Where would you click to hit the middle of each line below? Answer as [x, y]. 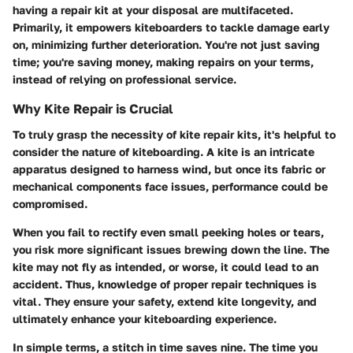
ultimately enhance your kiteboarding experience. [145, 318]
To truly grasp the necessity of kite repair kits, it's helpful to [174, 134]
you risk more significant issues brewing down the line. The [171, 249]
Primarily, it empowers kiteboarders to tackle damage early [171, 28]
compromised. [50, 203]
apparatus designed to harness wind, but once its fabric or [169, 169]
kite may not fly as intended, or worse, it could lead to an [165, 266]
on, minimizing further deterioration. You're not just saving [166, 45]
